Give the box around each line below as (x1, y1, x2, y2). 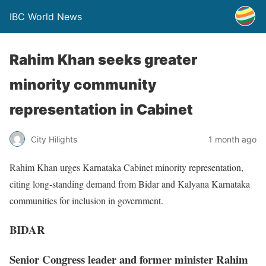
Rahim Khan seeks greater (9, 51, 197, 68)
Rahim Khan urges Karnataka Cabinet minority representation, (9, 161, 243, 173)
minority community (9, 76, 157, 93)
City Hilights (31, 134, 77, 144)
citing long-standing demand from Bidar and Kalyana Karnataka (9, 178, 250, 190)
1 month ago (208, 134, 256, 144)
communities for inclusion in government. (9, 194, 163, 207)
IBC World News (9, 11, 82, 23)
